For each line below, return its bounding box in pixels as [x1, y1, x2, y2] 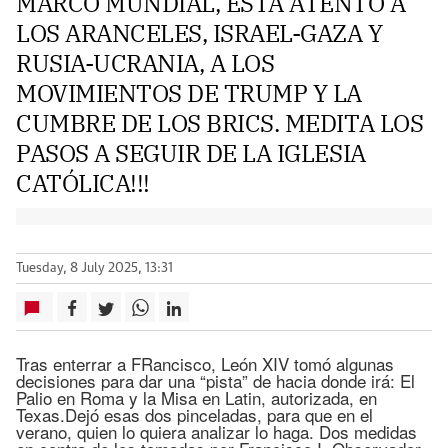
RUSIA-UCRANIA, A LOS [16, 47, 275, 79]
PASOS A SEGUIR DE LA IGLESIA [16, 137, 366, 169]
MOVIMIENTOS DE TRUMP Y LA [16, 77, 362, 109]
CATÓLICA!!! [16, 167, 150, 199]
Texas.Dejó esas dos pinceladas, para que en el [16, 402, 373, 427]
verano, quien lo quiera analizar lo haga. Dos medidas [16, 419, 417, 444]
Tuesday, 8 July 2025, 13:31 [16, 262, 173, 275]
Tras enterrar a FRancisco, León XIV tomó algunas [16, 351, 394, 376]
